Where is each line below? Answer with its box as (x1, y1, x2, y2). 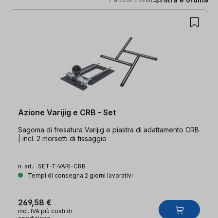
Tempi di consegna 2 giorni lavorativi (26, 171, 133, 179)
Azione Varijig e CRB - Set (18, 107, 116, 117)
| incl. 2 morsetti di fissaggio (18, 134, 107, 143)
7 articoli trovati (9, 9, 67, 19)
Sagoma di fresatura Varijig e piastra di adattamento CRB (18, 125, 199, 134)
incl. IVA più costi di (18, 207, 72, 215)
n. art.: (18, 162, 36, 170)
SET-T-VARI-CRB (38, 162, 86, 170)
